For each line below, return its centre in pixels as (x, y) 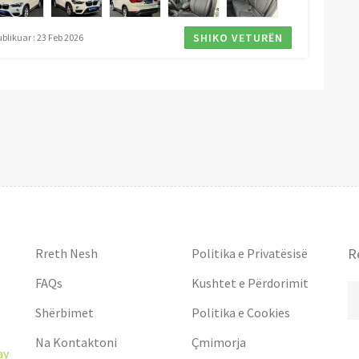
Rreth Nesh (67, 253)
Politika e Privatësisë (250, 253)
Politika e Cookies (241, 312)
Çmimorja (219, 342)
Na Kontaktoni (76, 342)
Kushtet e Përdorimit (250, 282)
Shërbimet (65, 312)
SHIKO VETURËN (238, 37)
